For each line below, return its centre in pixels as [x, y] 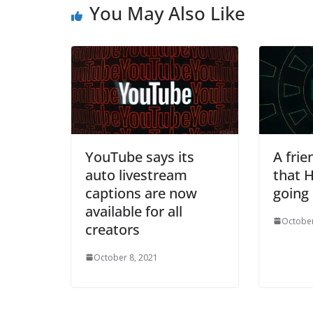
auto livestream [136, 175]
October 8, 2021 [126, 257]
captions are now [141, 193]
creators [112, 229]
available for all [134, 211]
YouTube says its [140, 156]
